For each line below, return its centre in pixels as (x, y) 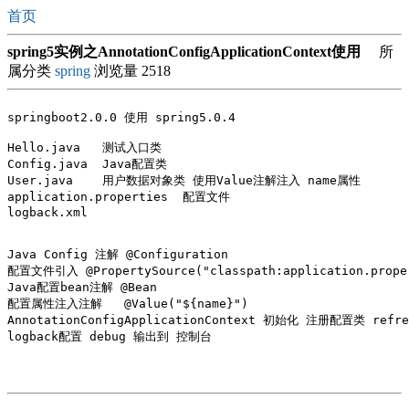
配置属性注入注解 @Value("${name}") (58, 304)
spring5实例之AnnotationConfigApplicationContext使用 (184, 52)
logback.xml (47, 212)
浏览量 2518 (131, 71)
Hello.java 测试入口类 (84, 147)
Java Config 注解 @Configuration (118, 254)
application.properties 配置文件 (119, 197)
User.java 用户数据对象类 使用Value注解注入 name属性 (184, 180)
